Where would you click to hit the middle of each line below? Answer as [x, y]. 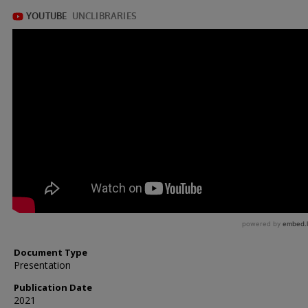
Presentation [42, 265]
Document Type [51, 252]
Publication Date [53, 287]
